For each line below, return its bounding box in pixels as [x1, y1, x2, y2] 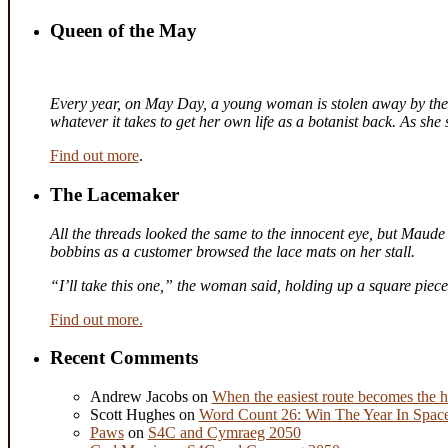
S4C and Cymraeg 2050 [147, 423, 301, 441]
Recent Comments [49, 347, 198, 369]
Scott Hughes [89, 405, 175, 423]
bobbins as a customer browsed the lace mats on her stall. [49, 242, 415, 260]
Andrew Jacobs [89, 387, 188, 405]
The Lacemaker [49, 183, 179, 205]
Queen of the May [49, 20, 197, 42]
